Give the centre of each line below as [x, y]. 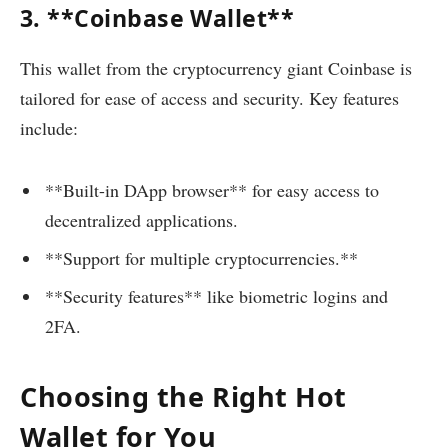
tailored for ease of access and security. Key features [209, 97]
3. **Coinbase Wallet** [157, 18]
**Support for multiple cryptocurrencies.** [201, 258]
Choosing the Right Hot [183, 397]
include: [49, 127]
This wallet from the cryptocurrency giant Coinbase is [216, 67]
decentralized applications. [141, 220]
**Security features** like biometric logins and [216, 296]
